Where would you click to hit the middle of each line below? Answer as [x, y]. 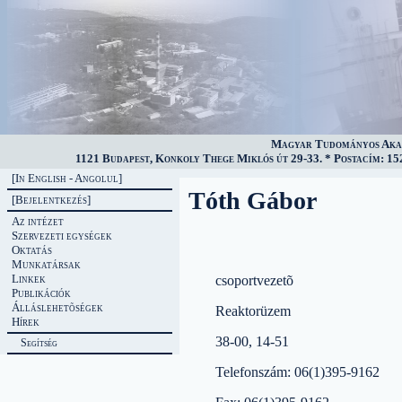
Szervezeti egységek [62, 236]
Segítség [39, 343]
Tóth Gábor [253, 201]
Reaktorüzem [253, 311]
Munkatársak [46, 264]
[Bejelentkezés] [51, 200]
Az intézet [38, 221]
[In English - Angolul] [67, 178]
